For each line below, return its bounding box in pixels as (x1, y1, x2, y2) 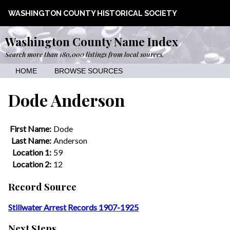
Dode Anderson (8, 89, 125, 111)
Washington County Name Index (5, 34, 178, 49)
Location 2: (12, 159, 51, 169)
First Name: (10, 123, 51, 133)
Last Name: (11, 135, 51, 145)
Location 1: (12, 147, 51, 157)
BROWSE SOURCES (54, 67, 123, 75)
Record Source (8, 180, 76, 193)
